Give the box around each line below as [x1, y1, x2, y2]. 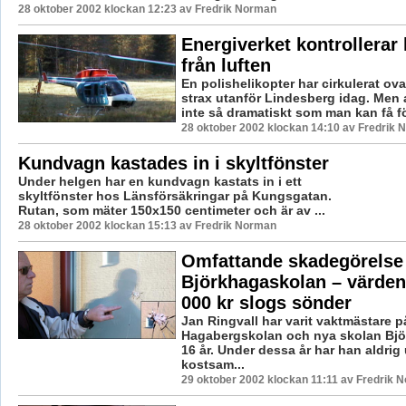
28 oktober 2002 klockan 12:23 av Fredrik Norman [17, 2, 276, 15]
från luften [180, 54, 271, 75]
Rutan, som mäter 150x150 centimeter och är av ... [17, 202, 325, 217]
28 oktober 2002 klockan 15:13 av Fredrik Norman [17, 218, 276, 232]
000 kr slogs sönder [180, 292, 352, 313]
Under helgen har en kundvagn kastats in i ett [17, 173, 302, 188]
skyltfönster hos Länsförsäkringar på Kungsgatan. [17, 188, 332, 203]
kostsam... [180, 356, 245, 372]
